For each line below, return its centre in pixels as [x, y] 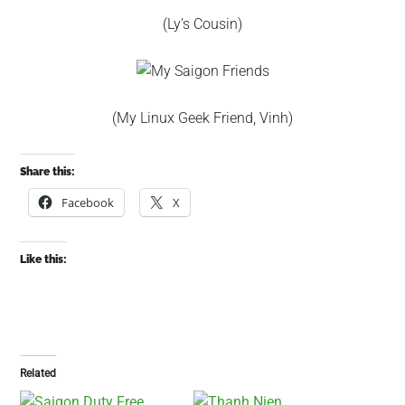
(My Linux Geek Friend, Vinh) [202, 118]
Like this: [44, 259]
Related [38, 373]
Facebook [88, 202]
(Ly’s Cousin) [202, 24]
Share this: [48, 172]
